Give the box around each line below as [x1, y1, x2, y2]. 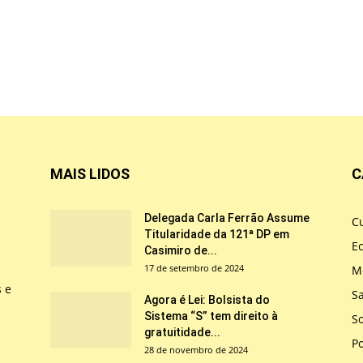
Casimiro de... [144, 243, 217, 257]
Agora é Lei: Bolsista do [144, 293, 270, 306]
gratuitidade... [144, 325, 220, 339]
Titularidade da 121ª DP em [144, 227, 289, 241]
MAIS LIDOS [50, 164, 130, 182]
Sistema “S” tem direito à [144, 309, 278, 322]
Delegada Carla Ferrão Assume [144, 211, 310, 224]
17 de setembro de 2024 [144, 261, 244, 274]
